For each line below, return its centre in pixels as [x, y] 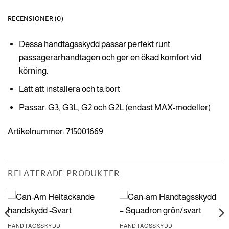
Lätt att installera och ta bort [69, 89]
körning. [33, 71]
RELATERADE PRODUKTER [64, 174]
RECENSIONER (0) [36, 19]
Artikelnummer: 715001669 [55, 132]
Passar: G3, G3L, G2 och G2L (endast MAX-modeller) [114, 107]
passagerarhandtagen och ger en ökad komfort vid [110, 57]
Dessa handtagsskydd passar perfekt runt [94, 44]
